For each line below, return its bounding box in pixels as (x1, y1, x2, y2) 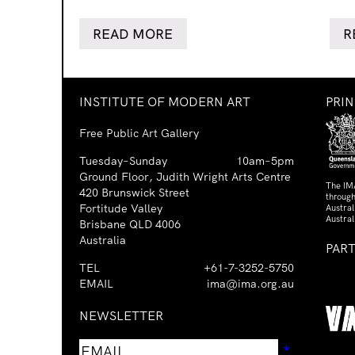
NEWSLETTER (79, 307, 163, 324)
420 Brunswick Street (79, 185, 189, 200)
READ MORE (93, 25, 174, 43)
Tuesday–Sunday (79, 154, 167, 169)
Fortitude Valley (79, 201, 162, 216)
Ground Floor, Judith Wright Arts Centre (79, 170, 291, 185)
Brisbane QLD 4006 (79, 217, 181, 232)
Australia (79, 233, 126, 248)
